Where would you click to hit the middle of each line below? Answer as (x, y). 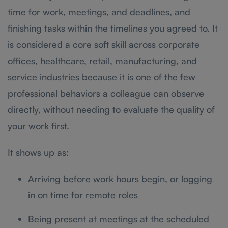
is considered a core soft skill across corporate (104, 44)
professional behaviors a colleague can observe (106, 93)
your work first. (38, 125)
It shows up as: (38, 152)
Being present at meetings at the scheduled (119, 219)
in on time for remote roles (83, 195)
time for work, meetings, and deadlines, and (99, 11)
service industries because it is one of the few (102, 77)
